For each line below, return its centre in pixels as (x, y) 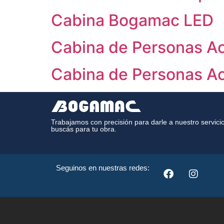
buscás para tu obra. (84, 129)
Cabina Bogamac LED (132, 20)
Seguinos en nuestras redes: (103, 168)
